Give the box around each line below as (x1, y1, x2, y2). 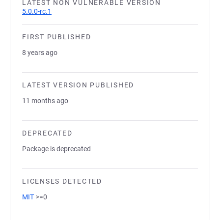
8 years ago (22, 49, 57, 56)
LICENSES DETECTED (22, 177, 102, 185)
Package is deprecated (22, 145, 91, 153)
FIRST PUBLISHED (22, 33, 91, 41)
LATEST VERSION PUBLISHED (22, 81, 134, 89)
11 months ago (22, 97, 68, 105)
